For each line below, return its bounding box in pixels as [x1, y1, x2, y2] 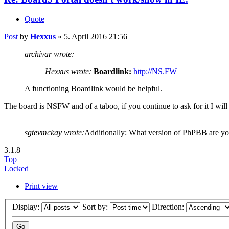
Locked [4, 164, 29, 173]
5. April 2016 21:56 [64, 32, 127, 41]
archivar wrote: [25, 49, 74, 58]
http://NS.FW [133, 66, 177, 76]
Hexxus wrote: [45, 66, 91, 76]
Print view [25, 181, 58, 190]
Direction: [152, 202, 186, 212]
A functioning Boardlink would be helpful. [25, 84, 162, 93]
